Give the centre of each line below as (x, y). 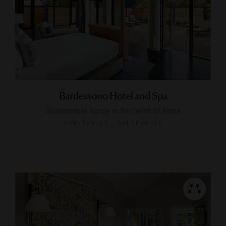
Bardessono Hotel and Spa (113, 96)
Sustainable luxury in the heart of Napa (113, 110)
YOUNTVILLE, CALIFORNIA (113, 123)
